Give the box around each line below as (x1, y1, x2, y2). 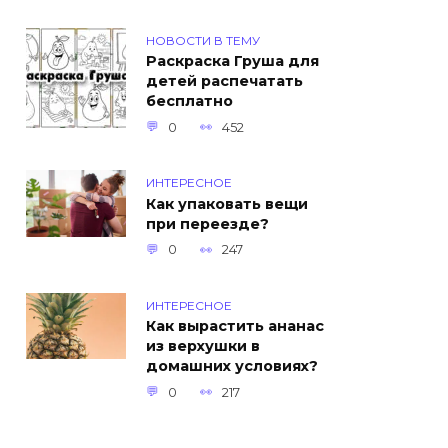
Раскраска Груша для (146, 52, 319, 71)
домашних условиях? (146, 357, 318, 376)
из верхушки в (146, 337, 260, 356)
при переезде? (146, 215, 269, 234)
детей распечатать (146, 72, 303, 91)
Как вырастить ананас (146, 317, 324, 336)
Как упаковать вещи (146, 195, 308, 214)
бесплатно (146, 92, 233, 111)
